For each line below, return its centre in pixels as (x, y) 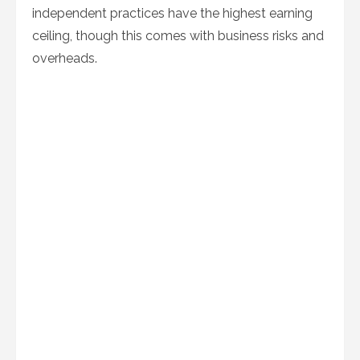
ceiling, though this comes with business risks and (178, 36)
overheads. (65, 58)
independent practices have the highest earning (172, 13)
